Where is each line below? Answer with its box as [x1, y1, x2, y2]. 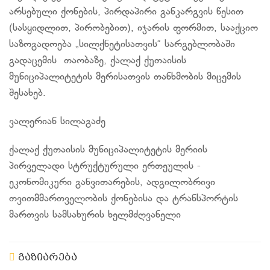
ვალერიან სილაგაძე [9, 116, 105, 128]
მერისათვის [96, 71, 150, 83]
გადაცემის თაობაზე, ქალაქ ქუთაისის [9, 55, 186, 67]
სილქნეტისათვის [79, 39, 157, 51]
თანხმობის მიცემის [150, 71, 241, 83]
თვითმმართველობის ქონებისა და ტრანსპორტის [9, 193, 238, 205]
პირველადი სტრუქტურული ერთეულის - [9, 160, 201, 172]
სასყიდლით [13, 22, 68, 34]
